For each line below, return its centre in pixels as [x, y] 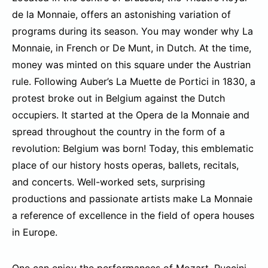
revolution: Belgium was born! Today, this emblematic [133, 149]
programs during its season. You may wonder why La [133, 31]
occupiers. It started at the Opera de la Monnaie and [131, 115]
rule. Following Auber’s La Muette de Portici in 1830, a [134, 82]
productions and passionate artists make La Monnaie [132, 199]
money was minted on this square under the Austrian [131, 65]
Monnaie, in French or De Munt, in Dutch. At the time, [132, 48]
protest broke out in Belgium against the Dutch [118, 98]
